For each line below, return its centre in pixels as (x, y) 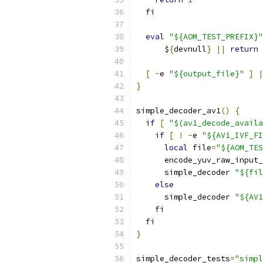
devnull (190, 49)
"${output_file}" (207, 74)
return (244, 49)
